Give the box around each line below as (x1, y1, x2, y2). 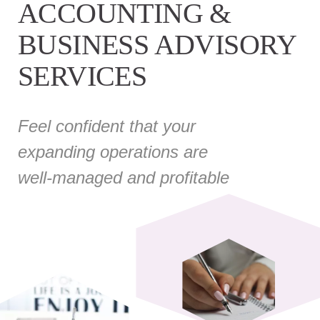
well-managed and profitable (18, 167, 229, 187)
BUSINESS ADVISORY (18, 28, 296, 61)
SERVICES (18, 59, 147, 92)
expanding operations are (18, 141, 208, 161)
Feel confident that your (18, 116, 196, 136)
